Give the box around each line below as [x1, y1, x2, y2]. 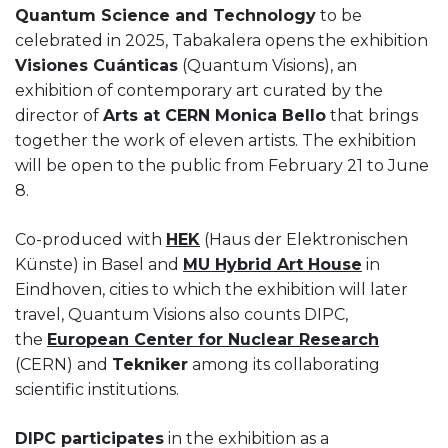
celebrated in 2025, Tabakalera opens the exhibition [15, 30, 428, 50]
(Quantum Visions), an [178, 55, 357, 75]
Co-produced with [15, 229, 166, 249]
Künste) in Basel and [15, 254, 183, 274]
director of [15, 105, 103, 125]
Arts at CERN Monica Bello [103, 105, 326, 125]
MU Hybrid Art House [183, 254, 362, 274]
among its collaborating [188, 354, 380, 374]
